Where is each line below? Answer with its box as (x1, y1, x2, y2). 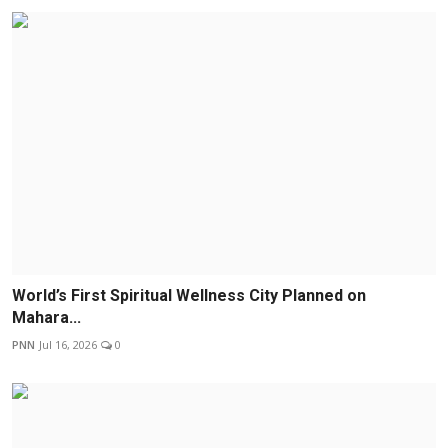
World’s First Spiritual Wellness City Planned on (12, 285, 366, 305)
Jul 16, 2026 (39, 336, 97, 352)
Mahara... (12, 307, 81, 327)
